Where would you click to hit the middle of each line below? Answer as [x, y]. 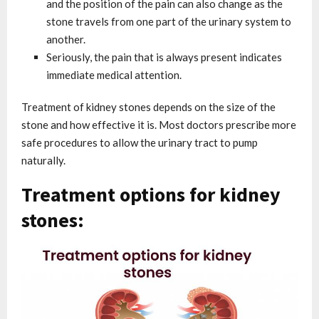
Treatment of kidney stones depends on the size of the [148, 107]
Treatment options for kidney [151, 195]
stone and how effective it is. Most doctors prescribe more [159, 125]
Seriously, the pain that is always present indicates [164, 57]
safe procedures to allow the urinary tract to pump [140, 143]
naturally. [43, 161]
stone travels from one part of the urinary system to [169, 22]
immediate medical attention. [114, 75]
